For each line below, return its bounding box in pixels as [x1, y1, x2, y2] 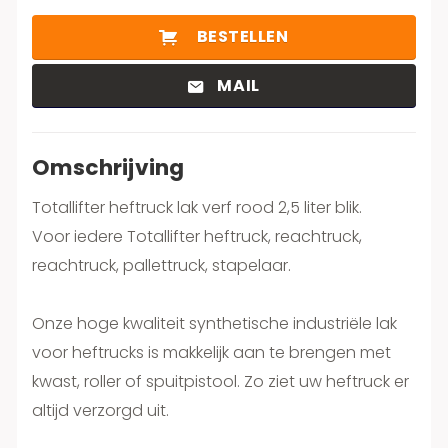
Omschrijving [32, 152, 185, 184]
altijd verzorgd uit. [32, 399, 170, 423]
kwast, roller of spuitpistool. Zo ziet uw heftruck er [32, 370, 410, 394]
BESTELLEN [196, 25, 289, 49]
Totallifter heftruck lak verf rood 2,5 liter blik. [32, 196, 363, 220]
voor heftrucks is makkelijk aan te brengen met [32, 341, 392, 365]
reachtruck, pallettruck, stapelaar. [32, 254, 292, 278]
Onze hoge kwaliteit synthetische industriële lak [32, 312, 398, 336]
